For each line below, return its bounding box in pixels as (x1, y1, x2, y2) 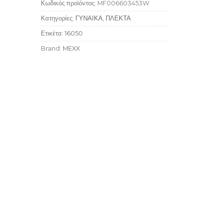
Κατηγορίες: (40, 15, 75, 22)
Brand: (40, 45, 63, 53)
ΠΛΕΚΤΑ (105, 15, 131, 22)
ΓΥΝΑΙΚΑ (75, 15, 103, 22)
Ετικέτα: (40, 30, 65, 37)
